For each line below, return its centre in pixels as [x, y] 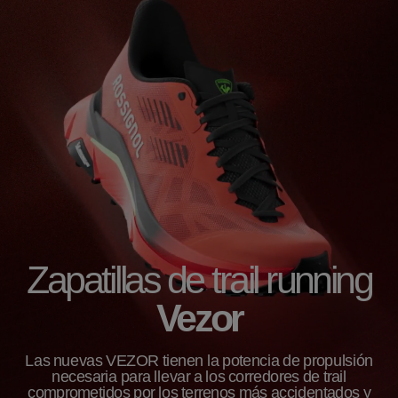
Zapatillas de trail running [199, 281]
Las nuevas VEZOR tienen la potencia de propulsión [199, 361]
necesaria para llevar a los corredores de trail [199, 377]
